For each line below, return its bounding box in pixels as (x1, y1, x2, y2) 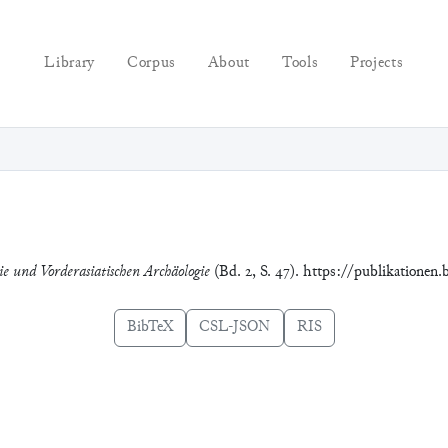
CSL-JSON (198, 316, 271, 338)
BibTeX (126, 316, 173, 338)
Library (44, 52, 95, 74)
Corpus (126, 52, 176, 74)
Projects (350, 52, 404, 74)
